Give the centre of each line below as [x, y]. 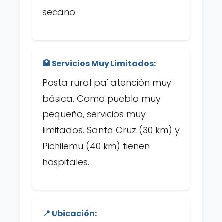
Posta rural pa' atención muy [107, 83]
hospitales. [66, 162]
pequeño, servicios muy [94, 114]
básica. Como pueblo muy [101, 98]
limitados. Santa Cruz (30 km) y [111, 130]
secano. [59, 12]
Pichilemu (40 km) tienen [96, 146]
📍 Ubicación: [69, 213]
